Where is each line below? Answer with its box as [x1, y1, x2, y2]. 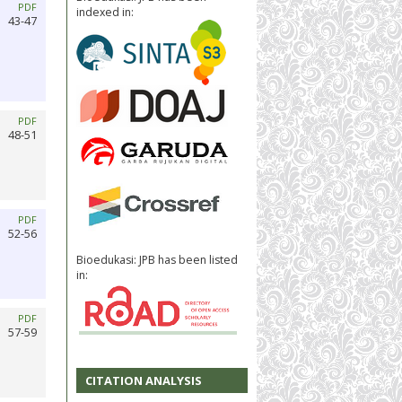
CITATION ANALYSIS [85, 372, 202, 389]
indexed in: [76, 4, 134, 20]
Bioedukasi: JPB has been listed [76, 251, 238, 267]
